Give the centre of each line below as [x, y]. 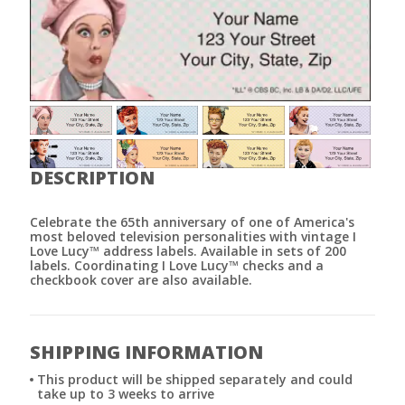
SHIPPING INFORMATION [146, 352]
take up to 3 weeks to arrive [126, 393]
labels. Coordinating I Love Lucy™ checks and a [177, 265]
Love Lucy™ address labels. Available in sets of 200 [188, 250]
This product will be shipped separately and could [195, 379]
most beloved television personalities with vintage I [193, 236]
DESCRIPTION [92, 177]
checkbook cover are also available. [141, 279]
